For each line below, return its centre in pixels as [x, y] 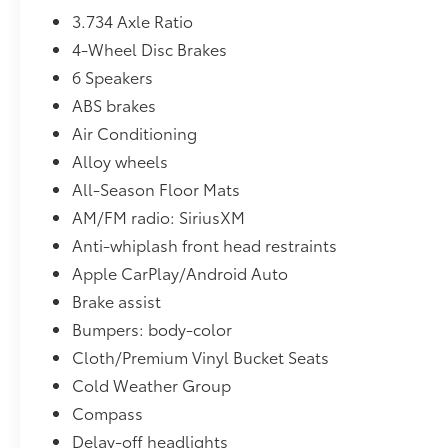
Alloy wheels [120, 160]
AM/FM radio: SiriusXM [159, 216]
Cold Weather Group [152, 384]
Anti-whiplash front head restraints [205, 244]
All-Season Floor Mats [156, 188]
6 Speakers [113, 76]
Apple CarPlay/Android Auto [180, 272]
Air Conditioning [135, 132]
